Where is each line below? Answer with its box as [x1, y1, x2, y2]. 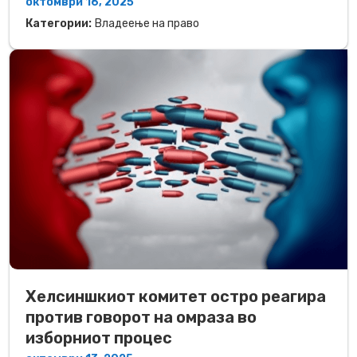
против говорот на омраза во [25, 307, 257, 327]
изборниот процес [25, 328, 172, 347]
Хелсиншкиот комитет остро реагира [25, 286, 326, 306]
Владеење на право [95, 16, 199, 30]
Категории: [25, 16, 92, 30]
